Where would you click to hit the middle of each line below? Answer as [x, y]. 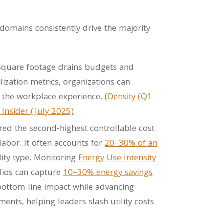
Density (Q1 [130, 98]
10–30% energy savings [108, 173]
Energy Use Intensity [117, 159]
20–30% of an [131, 144]
